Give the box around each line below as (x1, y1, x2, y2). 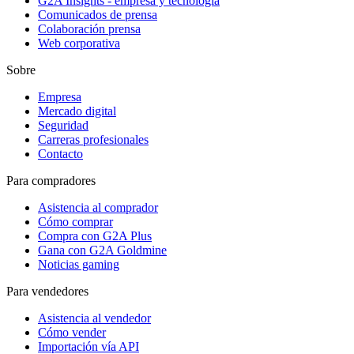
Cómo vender (38, 325, 106, 339)
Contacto (38, 146, 83, 160)
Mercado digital (38, 104, 116, 118)
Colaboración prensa (38, 21, 141, 36)
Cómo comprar (38, 214, 113, 228)
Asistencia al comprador (38, 200, 158, 214)
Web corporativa (38, 36, 120, 50)
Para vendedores (6, 284, 88, 298)
